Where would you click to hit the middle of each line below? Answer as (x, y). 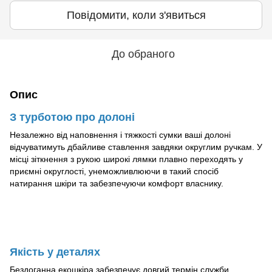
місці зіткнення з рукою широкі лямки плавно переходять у (126, 159)
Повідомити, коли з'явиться (136, 15)
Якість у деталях (55, 252)
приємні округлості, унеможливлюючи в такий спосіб (114, 172)
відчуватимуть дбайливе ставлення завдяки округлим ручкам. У (136, 147)
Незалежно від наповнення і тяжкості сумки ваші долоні (120, 135)
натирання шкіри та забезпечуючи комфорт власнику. (117, 184)
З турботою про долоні (72, 117)
